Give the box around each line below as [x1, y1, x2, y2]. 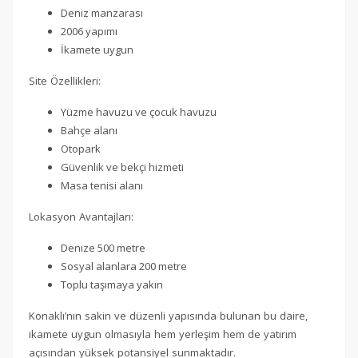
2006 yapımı [61, 24, 117, 39]
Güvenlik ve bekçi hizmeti [61, 160, 184, 175]
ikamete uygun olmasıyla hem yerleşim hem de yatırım [29, 327, 296, 342]
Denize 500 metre [61, 241, 145, 256]
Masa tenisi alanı [61, 178, 143, 193]
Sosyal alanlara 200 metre [61, 259, 187, 274]
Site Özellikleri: [29, 74, 101, 89]
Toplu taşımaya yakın [61, 277, 163, 292]
